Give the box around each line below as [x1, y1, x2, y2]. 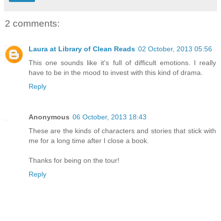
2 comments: [5, 18, 60, 29]
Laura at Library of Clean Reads [29, 45, 135, 53]
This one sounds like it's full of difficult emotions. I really [29, 59, 216, 67]
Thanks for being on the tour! [29, 156, 119, 165]
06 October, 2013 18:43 [73, 113, 147, 121]
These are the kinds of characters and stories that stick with [29, 127, 216, 135]
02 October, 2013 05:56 [138, 45, 212, 53]
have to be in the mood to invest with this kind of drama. [29, 69, 203, 77]
